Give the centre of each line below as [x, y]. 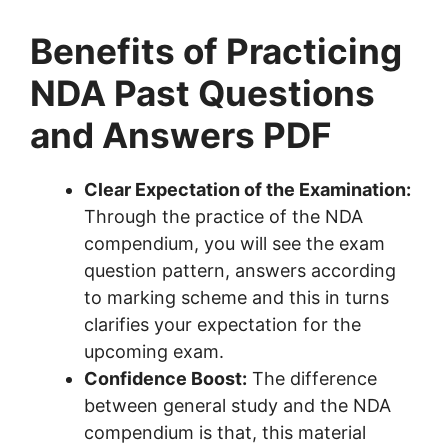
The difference [312, 379]
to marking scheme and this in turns [236, 298]
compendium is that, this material [225, 433]
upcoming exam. [154, 352]
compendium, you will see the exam [234, 244]
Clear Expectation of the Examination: [247, 190]
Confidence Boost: [165, 379]
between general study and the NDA [237, 406]
